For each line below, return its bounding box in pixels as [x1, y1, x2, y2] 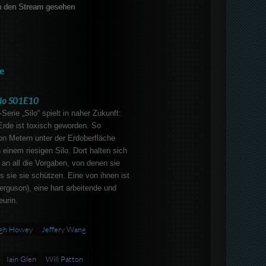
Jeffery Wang [41, 224, 86, 235]
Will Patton [45, 254, 83, 264]
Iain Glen [6, 254, 36, 264]
